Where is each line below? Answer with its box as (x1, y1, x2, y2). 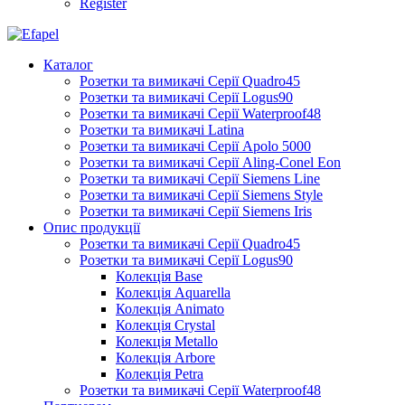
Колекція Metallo (116, 333, 218, 349)
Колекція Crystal (116, 316, 215, 333)
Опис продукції (43, 219, 140, 235)
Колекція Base (116, 268, 202, 284)
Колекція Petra (116, 365, 203, 381)
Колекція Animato (116, 300, 224, 316)
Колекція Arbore (116, 349, 215, 365)
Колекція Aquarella (116, 284, 231, 300)
